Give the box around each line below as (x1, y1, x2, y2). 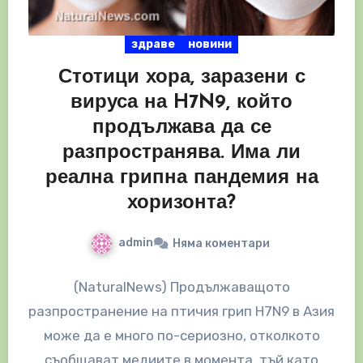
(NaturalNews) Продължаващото (73, 278, 290, 295)
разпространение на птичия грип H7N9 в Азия (28, 302, 335, 319)
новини (188, 36, 232, 51)
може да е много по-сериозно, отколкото (43, 327, 320, 344)
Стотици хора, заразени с (58, 67, 305, 88)
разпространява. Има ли (62, 143, 301, 163)
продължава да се (92, 117, 271, 138)
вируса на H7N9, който (70, 92, 293, 113)
